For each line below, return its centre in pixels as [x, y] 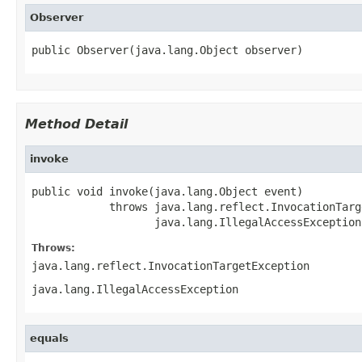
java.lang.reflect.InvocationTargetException [170, 265]
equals [49, 338]
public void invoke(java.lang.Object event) [167, 191]
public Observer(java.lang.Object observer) [167, 50]
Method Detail [76, 124]
